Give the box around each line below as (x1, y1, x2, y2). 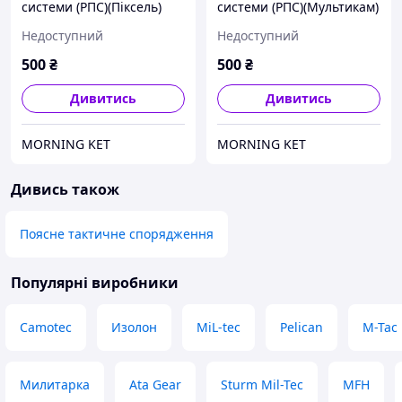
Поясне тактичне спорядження (20, 225, 214, 243)
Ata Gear (129, 376, 181, 394)
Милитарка (20, 376, 90, 394)
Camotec (20, 319, 72, 336)
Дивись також (11, 179, 119, 200)
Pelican (280, 319, 323, 336)
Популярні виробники (11, 273, 179, 293)
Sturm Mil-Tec (221, 376, 303, 394)
